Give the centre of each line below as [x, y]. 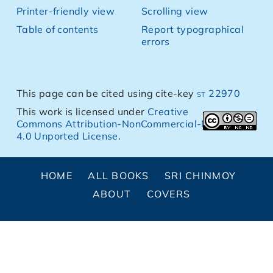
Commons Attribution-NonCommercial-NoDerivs [131, 124]
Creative [168, 112]
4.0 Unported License [67, 136]
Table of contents [57, 29]
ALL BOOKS [119, 175]
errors [156, 41]
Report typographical [193, 29]
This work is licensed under [82, 112]
